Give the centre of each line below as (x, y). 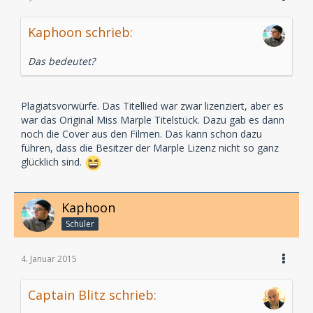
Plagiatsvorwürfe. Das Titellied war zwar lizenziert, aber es (152, 106)
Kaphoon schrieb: (80, 32)
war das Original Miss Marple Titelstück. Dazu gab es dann (153, 120)
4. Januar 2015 (49, 259)
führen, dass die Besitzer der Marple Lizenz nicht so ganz (150, 148)
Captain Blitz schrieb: (92, 295)
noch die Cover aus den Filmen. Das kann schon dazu (141, 134)
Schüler (80, 224)
